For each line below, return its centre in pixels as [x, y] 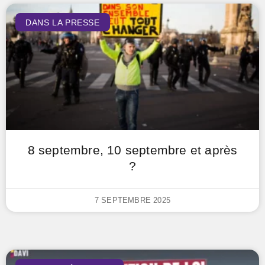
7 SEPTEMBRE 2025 [132, 200]
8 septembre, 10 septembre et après [132, 150]
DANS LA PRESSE [63, 22]
